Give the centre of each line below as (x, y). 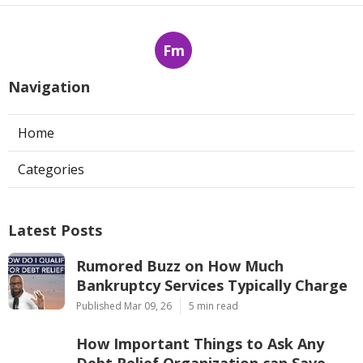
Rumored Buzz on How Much (180, 266)
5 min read (214, 306)
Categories (51, 170)
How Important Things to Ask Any (200, 344)
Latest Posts (55, 231)
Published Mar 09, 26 (124, 306)
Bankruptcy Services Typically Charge (212, 286)
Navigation (49, 87)
